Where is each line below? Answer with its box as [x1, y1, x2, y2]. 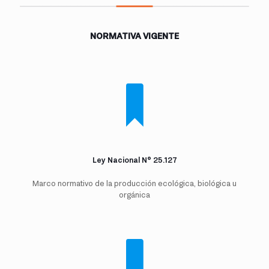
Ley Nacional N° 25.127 [92, 156, 177, 165]
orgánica [119, 190, 150, 200]
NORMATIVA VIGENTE [90, 31, 179, 42]
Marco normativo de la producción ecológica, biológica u [32, 179, 237, 189]
